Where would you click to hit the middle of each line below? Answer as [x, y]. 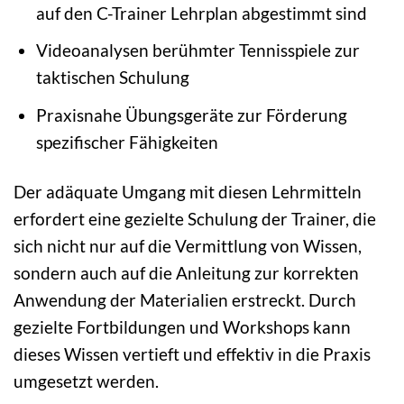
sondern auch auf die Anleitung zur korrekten [186, 272]
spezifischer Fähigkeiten [127, 142]
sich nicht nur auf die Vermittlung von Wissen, [188, 245]
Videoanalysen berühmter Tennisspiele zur [197, 50]
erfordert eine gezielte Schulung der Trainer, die [195, 218]
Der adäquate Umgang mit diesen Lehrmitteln [188, 191]
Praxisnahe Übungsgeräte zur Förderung [191, 115]
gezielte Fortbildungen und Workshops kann [182, 326]
